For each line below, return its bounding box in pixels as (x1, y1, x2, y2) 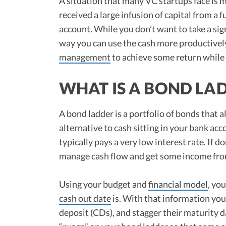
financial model (148, 178, 208, 190)
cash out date (59, 192, 111, 204)
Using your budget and (59, 178, 148, 190)
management (59, 51, 110, 63)
